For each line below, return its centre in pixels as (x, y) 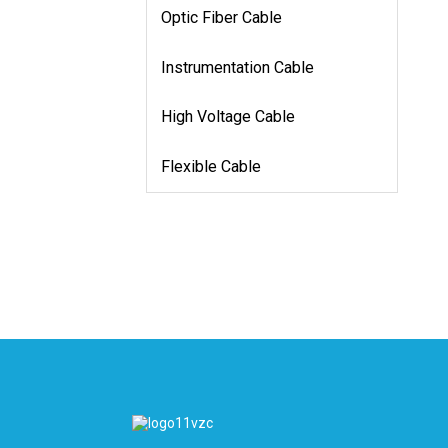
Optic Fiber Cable (221, 18)
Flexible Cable (211, 166)
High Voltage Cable (228, 117)
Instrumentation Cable (237, 67)
